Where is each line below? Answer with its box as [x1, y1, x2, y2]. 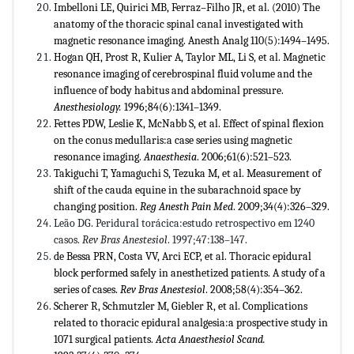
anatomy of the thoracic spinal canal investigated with [54, 17, 303, 31]
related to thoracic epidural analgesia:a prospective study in [54, 315, 328, 330]
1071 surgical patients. [54, 332, 156, 346]
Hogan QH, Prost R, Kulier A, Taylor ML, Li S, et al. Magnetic [54, 50, 326, 64]
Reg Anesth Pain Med [140, 199, 233, 213]
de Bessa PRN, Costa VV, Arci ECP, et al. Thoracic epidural [54, 249, 311, 263]
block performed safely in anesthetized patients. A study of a [54, 265, 326, 280]
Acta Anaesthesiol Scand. [156, 332, 265, 346]
